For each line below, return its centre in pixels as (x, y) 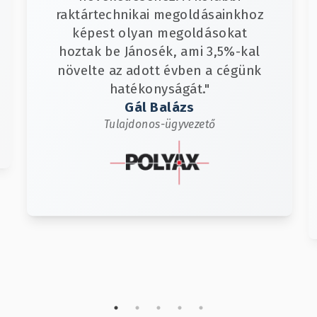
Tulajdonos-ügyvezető (159, 125)
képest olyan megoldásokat (159, 33)
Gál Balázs (159, 108)
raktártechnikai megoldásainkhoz (159, 15)
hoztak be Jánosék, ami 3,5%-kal (159, 52)
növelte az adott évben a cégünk (159, 71)
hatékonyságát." (159, 89)
